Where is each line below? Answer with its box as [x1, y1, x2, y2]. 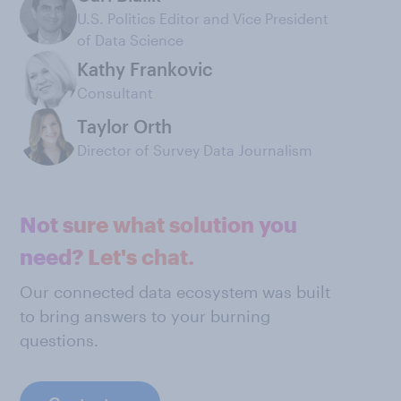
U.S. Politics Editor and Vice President [77, 10, 328, 27]
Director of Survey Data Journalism [77, 141, 312, 158]
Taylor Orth [77, 115, 172, 137]
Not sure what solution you [20, 211, 297, 237]
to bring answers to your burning [20, 306, 270, 326]
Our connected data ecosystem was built [20, 282, 330, 302]
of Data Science [77, 31, 183, 48]
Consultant [77, 84, 153, 101]
